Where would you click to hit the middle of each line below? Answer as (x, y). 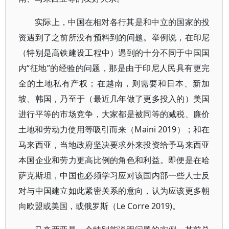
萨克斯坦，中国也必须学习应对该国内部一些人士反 (114, 175)
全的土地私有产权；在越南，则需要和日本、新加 (114, 83)
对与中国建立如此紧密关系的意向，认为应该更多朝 (114, 191)
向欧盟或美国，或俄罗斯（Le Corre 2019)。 (99, 206)
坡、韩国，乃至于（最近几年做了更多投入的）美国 (114, 99)
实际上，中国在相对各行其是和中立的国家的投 (122, 22)
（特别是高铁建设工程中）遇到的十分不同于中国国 (114, 53)
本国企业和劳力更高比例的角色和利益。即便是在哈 (114, 160)
